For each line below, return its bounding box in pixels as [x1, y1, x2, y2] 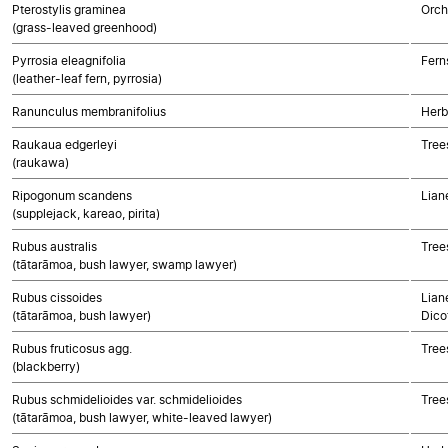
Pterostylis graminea [12, 2, 126, 17]
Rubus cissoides [12, 290, 102, 305]
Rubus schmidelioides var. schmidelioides [12, 392, 242, 407]
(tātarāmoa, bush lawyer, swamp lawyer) [12, 257, 237, 272]
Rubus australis [12, 239, 97, 254]
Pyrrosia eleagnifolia [12, 53, 126, 68]
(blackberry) [12, 359, 80, 374]
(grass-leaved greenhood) [12, 20, 157, 35]
